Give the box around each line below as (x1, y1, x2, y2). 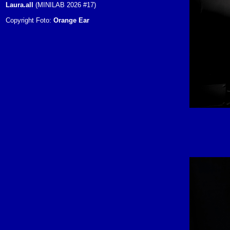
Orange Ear (53, 16, 89, 24)
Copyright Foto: (6, 16, 53, 24)
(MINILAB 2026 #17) (33, 1, 96, 9)
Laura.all (6, 1, 33, 9)
